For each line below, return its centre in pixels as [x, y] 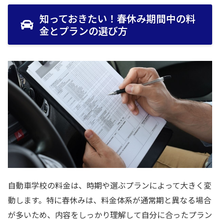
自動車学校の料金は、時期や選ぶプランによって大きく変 [110, 185]
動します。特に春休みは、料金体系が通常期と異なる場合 [110, 200]
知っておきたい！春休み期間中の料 [117, 19]
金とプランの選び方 [83, 31]
